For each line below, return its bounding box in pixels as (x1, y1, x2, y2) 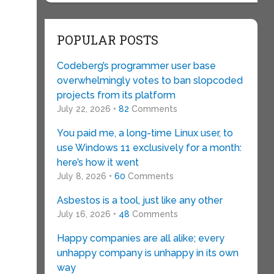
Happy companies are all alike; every (56, 232, 224, 244)
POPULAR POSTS (56, 32, 158, 48)
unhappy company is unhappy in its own (56, 247, 239, 259)
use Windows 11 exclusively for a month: (56, 142, 242, 154)
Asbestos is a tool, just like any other (56, 194, 223, 206)
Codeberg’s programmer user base (56, 60, 216, 72)
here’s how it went (56, 157, 139, 168)
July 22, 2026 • (56, 104, 119, 114)
